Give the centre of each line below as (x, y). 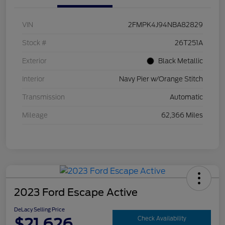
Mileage (35, 115)
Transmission (43, 97)
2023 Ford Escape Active (76, 192)
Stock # (34, 43)
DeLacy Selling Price (39, 209)
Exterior (34, 61)
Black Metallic (181, 61)
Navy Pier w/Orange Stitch (161, 79)
